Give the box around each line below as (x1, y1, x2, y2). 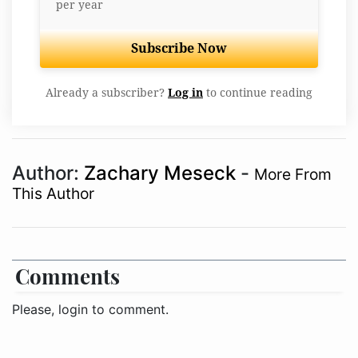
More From (254, 164, 332, 184)
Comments (15, 261, 120, 290)
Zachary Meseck (84, 161, 241, 185)
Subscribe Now (131, 40, 227, 56)
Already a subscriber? (46, 86, 168, 99)
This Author (12, 183, 94, 203)
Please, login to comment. (12, 300, 169, 317)
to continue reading (203, 86, 312, 99)
